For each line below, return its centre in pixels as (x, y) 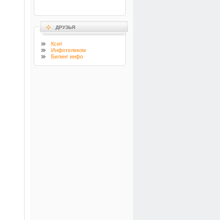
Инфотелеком (69, 50)
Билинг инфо (67, 56)
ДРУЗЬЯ (65, 27)
